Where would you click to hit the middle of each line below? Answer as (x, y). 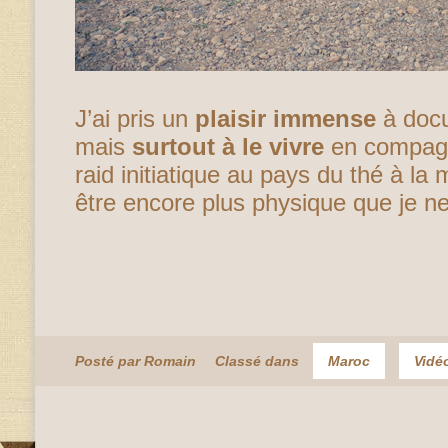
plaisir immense (285, 118)
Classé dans (259, 361)
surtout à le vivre (228, 146)
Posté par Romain (135, 361)
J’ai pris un (135, 118)
